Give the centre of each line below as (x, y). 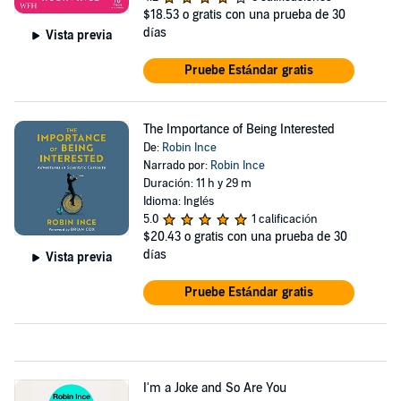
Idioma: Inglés (178, 201)
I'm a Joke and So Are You (214, 388)
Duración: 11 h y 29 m (197, 183)
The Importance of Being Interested (239, 129)
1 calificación (284, 219)
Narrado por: (176, 166)
